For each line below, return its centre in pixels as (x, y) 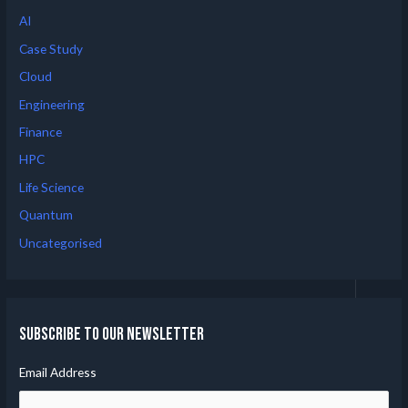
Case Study (51, 48)
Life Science (52, 187)
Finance (41, 131)
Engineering (52, 104)
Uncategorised (61, 242)
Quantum (46, 215)
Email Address (58, 372)
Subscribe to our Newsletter (112, 334)
